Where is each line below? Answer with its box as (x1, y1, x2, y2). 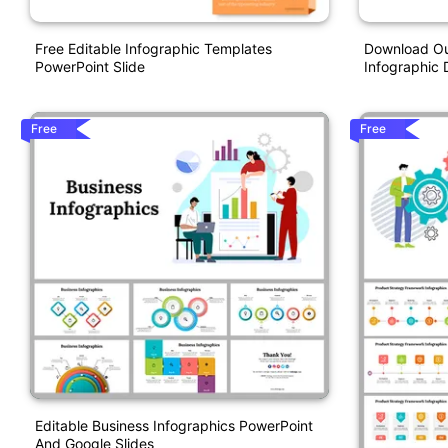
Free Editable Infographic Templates (35, 39, 272, 57)
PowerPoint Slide (35, 57, 145, 75)
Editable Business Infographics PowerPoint (35, 416, 313, 434)
